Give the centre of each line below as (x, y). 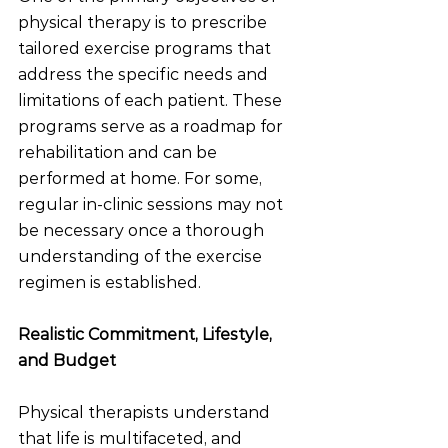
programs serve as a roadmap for (152, 126)
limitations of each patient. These (152, 100)
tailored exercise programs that (146, 48)
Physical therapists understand (146, 412)
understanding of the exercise (142, 256)
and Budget (67, 360)
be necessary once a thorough (143, 230)
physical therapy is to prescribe (144, 22)
